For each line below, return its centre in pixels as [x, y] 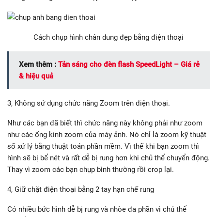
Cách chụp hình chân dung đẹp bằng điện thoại [108, 37]
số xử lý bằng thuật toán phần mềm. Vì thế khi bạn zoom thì [103, 146]
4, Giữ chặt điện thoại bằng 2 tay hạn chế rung [81, 189]
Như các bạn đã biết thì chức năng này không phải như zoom [105, 123]
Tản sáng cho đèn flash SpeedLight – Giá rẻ [129, 64]
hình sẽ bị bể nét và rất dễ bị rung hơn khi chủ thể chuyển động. [108, 158]
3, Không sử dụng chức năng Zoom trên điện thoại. [89, 103]
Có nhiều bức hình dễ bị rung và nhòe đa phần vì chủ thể [97, 209]
